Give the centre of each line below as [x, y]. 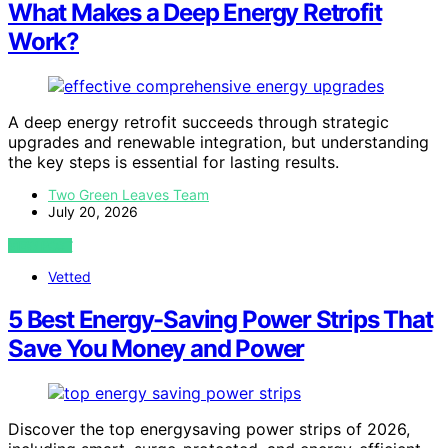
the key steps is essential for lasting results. [173, 162]
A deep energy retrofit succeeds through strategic [198, 122]
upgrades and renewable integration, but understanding [218, 142]
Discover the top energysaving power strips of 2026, [209, 429]
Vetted [69, 277]
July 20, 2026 [93, 212]
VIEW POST [40, 246]
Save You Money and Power [156, 349]
